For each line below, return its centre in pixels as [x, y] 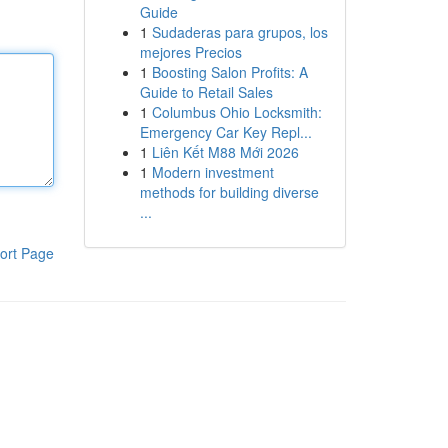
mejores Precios [190, 52]
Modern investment [212, 172]
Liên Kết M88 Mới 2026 [225, 152]
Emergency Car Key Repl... [225, 132]
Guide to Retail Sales [206, 92]
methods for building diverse [229, 192]
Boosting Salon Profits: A [229, 72]
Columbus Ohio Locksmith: [236, 112]
